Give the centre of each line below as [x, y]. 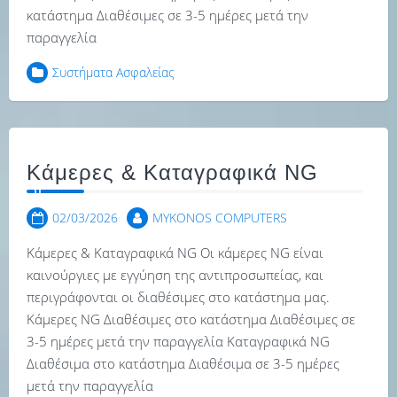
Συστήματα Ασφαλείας [113, 72]
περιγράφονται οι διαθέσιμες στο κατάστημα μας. [178, 297]
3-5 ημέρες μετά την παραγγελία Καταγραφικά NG [178, 341]
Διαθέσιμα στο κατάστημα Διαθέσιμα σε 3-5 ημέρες [183, 363]
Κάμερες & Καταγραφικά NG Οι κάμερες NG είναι [175, 253]
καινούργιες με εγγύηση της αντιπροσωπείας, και [175, 275]
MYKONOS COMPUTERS [220, 218]
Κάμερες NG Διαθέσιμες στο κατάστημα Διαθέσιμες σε [191, 319]
